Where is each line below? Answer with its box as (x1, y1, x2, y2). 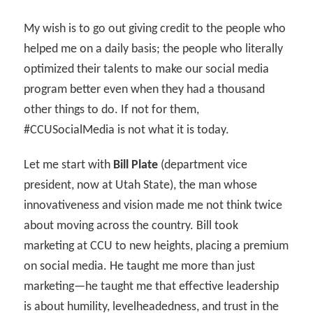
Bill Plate (113, 159, 159, 173)
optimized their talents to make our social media (24, 63, 270, 77)
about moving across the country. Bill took (24, 219, 239, 233)
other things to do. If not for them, (24, 103, 200, 117)
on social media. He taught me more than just (24, 260, 256, 274)
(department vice (158, 159, 248, 173)
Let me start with (24, 159, 114, 173)
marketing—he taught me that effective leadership (24, 280, 279, 294)
